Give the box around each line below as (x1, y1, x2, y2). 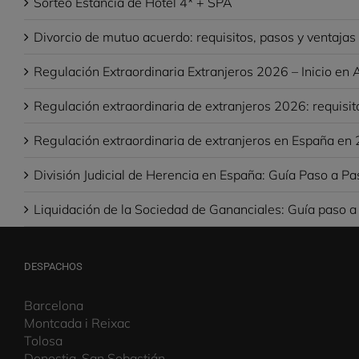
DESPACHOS (24, 260, 83, 272)
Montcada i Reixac (24, 314, 131, 331)
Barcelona (24, 296, 83, 313)
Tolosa (24, 332, 63, 349)
